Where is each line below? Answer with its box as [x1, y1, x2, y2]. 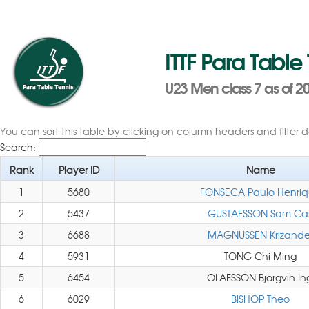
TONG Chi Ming [224, 249, 297, 263]
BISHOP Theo [231, 292, 290, 306]
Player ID [58, 163, 99, 177]
